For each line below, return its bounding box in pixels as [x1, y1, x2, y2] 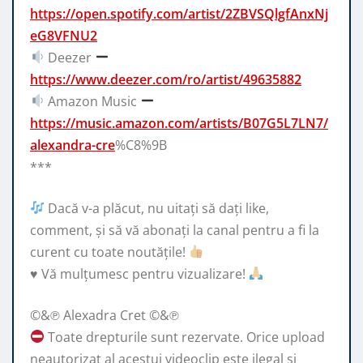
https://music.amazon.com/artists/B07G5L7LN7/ [30, 113, 328, 132]
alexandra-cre [30, 135, 115, 154]
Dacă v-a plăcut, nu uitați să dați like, [45, 199, 270, 217]
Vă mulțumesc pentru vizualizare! [38, 264, 249, 283]
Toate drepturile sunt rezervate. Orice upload [45, 327, 326, 346]
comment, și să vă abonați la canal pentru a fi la [30, 220, 319, 239]
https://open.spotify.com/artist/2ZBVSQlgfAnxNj [30, 4, 328, 23]
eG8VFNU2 [30, 26, 97, 45]
